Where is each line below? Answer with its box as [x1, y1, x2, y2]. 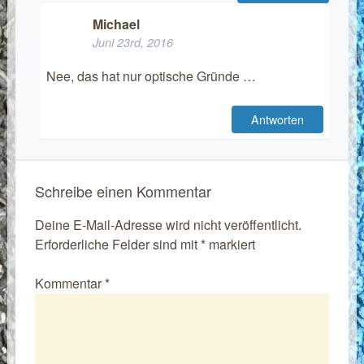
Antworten [251, 110, 305, 128]
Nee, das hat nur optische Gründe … [45, 66, 256, 85]
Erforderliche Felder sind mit [34, 234, 201, 253]
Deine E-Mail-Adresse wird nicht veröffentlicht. [34, 214, 301, 234]
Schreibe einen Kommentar [34, 180, 211, 201]
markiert [205, 234, 255, 253]
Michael [92, 15, 140, 34]
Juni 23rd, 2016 [92, 34, 173, 51]
